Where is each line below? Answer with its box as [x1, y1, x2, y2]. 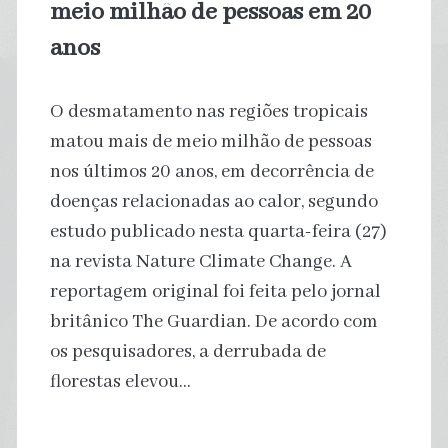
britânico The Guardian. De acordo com [49, 309, 378, 334]
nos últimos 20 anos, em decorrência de [49, 159, 374, 184]
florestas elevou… [49, 369, 191, 394]
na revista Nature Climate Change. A [49, 249, 352, 274]
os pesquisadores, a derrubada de [49, 339, 326, 364]
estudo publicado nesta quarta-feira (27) [49, 219, 387, 244]
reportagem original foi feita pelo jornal [49, 279, 381, 304]
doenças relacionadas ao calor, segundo [49, 189, 378, 214]
